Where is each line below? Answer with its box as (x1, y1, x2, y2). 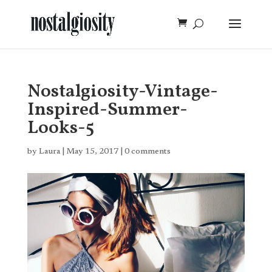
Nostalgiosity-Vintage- (27, 79, 218, 104)
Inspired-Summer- (27, 97, 188, 123)
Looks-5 (27, 115, 94, 141)
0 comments (124, 148, 171, 156)
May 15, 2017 (66, 148, 118, 156)
